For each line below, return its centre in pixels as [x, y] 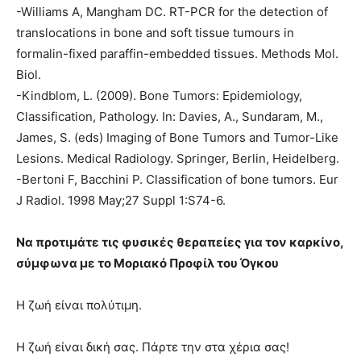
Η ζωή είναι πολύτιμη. [79, 305]
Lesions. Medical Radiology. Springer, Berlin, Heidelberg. [178, 159]
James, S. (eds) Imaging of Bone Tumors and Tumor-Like [177, 138]
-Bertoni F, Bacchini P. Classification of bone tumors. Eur [177, 180]
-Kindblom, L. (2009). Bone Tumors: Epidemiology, [159, 96]
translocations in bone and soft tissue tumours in [155, 33]
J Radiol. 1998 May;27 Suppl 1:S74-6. [121, 201]
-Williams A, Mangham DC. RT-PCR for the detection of [172, 12]
